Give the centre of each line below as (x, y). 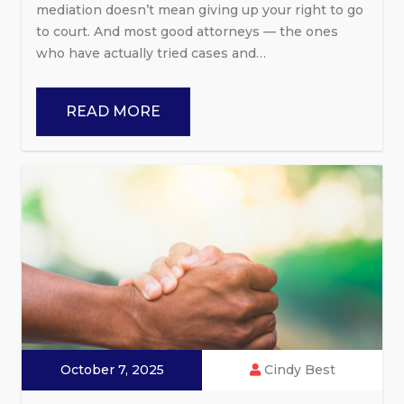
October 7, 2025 (112, 370)
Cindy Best (298, 370)
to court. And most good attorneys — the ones (187, 31)
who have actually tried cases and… (151, 53)
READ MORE (113, 111)
